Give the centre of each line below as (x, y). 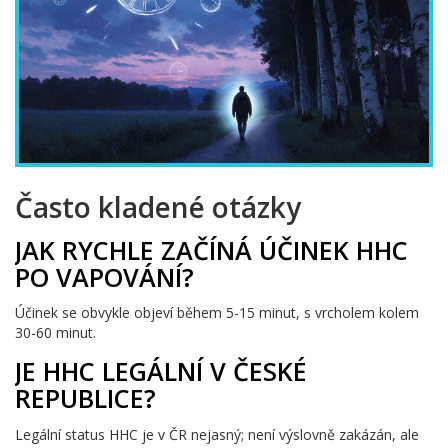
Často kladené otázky (158, 206)
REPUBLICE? (85, 398)
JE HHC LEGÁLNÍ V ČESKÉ (161, 371)
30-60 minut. (55, 333)
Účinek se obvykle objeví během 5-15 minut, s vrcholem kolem (217, 313)
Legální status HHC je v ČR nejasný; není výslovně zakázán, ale (217, 435)
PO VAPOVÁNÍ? (104, 276)
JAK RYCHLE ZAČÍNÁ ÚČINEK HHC (211, 249)
